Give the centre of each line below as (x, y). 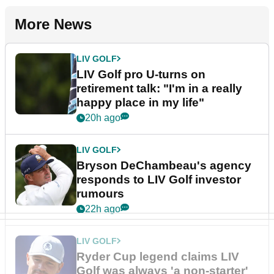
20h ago (103, 117)
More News (53, 24)
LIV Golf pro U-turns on (141, 74)
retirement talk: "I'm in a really (159, 88)
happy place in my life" (140, 102)
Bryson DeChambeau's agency (164, 165)
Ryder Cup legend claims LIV (158, 256)
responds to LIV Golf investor (159, 179)
